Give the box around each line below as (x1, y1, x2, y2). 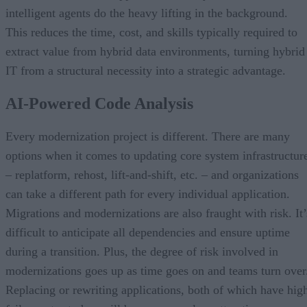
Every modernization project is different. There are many (5, 130, 290, 144)
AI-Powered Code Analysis (5, 95, 193, 113)
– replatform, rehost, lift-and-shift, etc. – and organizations (5, 168, 299, 182)
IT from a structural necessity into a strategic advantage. (5, 64, 286, 78)
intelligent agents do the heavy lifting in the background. (5, 6, 288, 21)
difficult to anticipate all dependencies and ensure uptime (5, 225, 290, 240)
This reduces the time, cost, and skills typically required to (5, 25, 297, 40)
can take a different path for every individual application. (5, 187, 290, 201)
